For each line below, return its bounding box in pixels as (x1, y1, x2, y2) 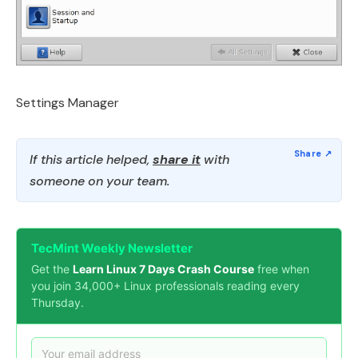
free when (254, 261, 309, 276)
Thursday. (31, 295, 84, 309)
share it (153, 150, 201, 168)
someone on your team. (30, 172, 169, 189)
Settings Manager (16, 93, 119, 111)
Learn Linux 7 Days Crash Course (73, 261, 254, 276)
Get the (31, 261, 73, 276)
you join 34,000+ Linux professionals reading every (31, 278, 300, 292)
